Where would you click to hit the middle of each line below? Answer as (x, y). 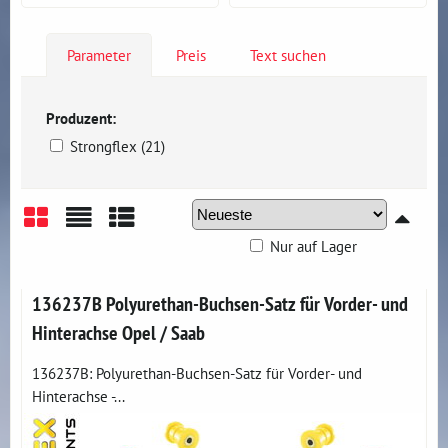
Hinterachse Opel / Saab (118, 332)
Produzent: (81, 118)
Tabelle (147, 255)
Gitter (52, 255)
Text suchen (288, 55)
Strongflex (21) (117, 146)
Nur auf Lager (313, 246)
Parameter (99, 55)
